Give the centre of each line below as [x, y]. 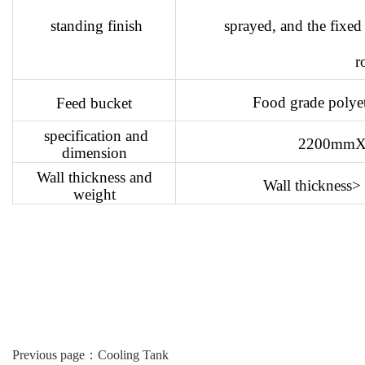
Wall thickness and [94, 177]
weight [94, 194]
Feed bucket [94, 103]
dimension [94, 152]
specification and [94, 135]
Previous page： [55, 354]
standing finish [94, 25]
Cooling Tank [133, 354]
